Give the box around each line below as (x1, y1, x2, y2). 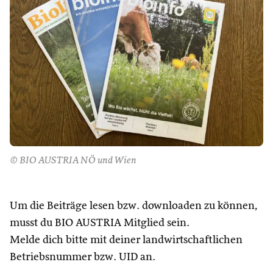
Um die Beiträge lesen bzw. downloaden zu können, (10, 200, 258, 211)
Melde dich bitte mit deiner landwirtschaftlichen (10, 235, 243, 246)
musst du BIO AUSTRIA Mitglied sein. (10, 218, 190, 229)
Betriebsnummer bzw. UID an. (10, 252, 155, 263)
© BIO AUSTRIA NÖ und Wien (10, 156, 136, 166)
